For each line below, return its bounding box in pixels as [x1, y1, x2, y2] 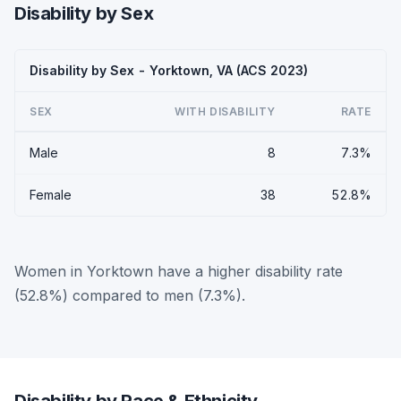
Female [30, 186, 72, 202]
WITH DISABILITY [175, 104, 276, 118]
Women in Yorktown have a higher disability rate [14, 261, 343, 280]
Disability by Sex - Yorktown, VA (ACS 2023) [30, 62, 308, 78]
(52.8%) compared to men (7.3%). [14, 286, 245, 304]
